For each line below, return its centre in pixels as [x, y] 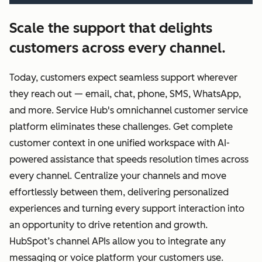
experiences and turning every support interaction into [127, 208]
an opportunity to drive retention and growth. [108, 225]
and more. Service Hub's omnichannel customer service [129, 110]
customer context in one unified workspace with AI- [120, 143]
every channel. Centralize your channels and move [118, 175]
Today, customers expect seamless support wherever [123, 77]
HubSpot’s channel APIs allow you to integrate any [118, 241]
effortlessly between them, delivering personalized [119, 192]
